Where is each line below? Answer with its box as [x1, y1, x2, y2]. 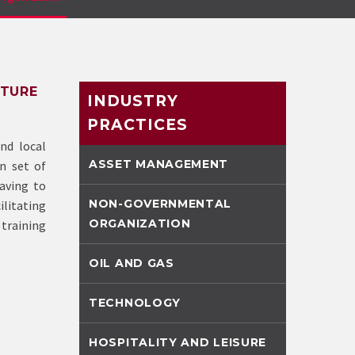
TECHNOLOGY [89, 296, 181, 310]
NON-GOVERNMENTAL [89, 197, 232, 211]
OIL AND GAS [89, 256, 174, 270]
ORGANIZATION [89, 216, 191, 231]
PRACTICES [87, 116, 188, 134]
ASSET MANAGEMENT [89, 157, 229, 171]
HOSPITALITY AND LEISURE [89, 335, 267, 349]
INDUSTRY [87, 92, 178, 110]
